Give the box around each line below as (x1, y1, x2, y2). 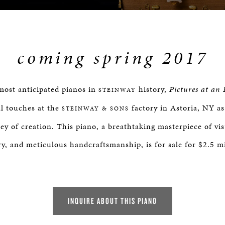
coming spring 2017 (17, 45, 208, 70)
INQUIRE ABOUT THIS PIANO (68, 195, 157, 206)
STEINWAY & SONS (61, 104, 129, 113)
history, (136, 83, 169, 95)
